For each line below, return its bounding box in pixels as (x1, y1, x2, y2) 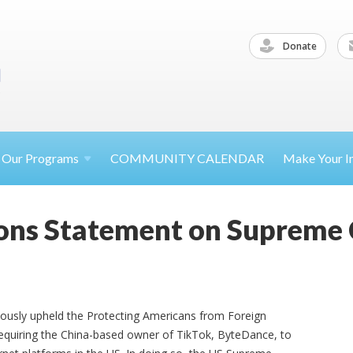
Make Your (283, 150, 345, 165)
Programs (25, 150, 79, 165)
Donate (281, 39, 317, 53)
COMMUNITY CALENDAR (110, 150, 264, 165)
